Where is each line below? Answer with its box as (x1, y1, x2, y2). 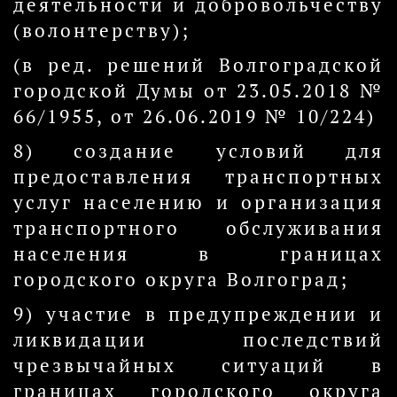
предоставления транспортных (13, 165, 384, 189)
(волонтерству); (13, 19, 191, 43)
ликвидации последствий (13, 328, 384, 352)
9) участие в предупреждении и (13, 302, 384, 326)
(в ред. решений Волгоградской (13, 53, 384, 77)
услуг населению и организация (13, 191, 384, 214)
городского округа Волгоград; (13, 268, 349, 292)
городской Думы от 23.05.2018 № (13, 79, 384, 103)
